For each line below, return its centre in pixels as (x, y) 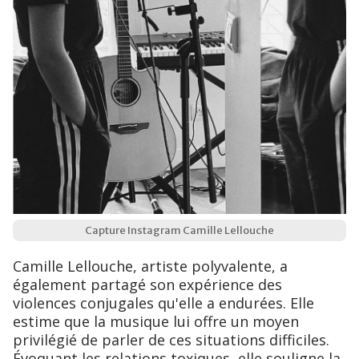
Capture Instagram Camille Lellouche (179, 231)
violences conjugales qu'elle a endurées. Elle (163, 303)
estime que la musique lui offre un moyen (156, 322)
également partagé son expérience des (147, 285)
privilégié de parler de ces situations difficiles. (171, 340)
